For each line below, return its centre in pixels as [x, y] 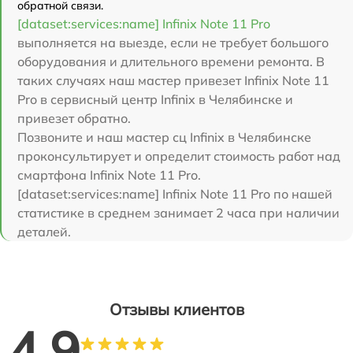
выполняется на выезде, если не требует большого [173, 42]
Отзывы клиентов [176, 309]
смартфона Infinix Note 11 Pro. [109, 175]
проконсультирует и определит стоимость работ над [179, 156]
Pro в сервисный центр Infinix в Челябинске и [155, 99]
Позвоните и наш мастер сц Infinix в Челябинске [164, 137]
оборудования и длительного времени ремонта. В [171, 61]
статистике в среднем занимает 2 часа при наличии [178, 212]
